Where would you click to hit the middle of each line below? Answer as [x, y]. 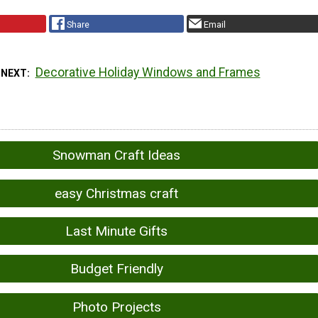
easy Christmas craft [116, 193]
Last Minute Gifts [116, 231]
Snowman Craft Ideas [116, 155]
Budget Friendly [116, 269]
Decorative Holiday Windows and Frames [148, 73]
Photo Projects [116, 307]
